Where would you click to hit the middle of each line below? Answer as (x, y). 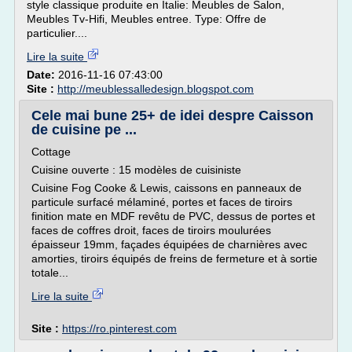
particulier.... (57, 33)
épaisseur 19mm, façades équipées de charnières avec (169, 244)
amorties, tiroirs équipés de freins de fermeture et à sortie (174, 258)
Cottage (51, 152)
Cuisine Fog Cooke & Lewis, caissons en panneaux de (167, 188)
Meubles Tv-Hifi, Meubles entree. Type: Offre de (147, 19)
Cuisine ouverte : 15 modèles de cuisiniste (136, 170)
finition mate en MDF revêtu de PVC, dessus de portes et (173, 216)
